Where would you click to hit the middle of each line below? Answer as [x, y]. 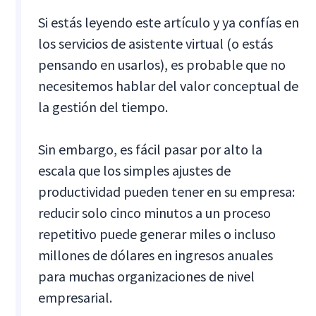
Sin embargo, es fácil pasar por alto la [151, 149]
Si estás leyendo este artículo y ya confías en [169, 22]
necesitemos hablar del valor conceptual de [169, 85]
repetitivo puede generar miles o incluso [157, 233]
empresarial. [75, 297]
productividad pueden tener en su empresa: [167, 191]
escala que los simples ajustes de [135, 170]
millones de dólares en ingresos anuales [156, 255]
